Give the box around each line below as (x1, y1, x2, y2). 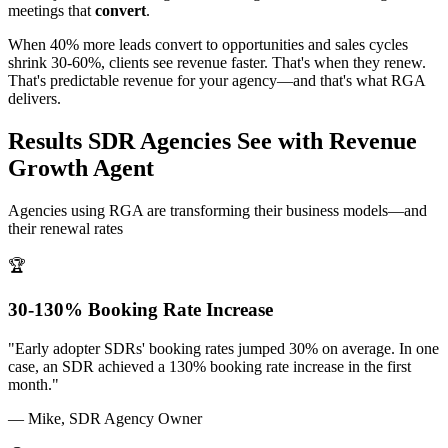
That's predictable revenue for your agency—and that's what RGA (8, 71, 425, 89)
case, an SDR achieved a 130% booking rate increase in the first (8, 357, 411, 375)
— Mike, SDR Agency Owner (8, 409, 202, 427)
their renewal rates (8, 219, 123, 237)
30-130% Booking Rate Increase (8, 299, 273, 321)
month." (8, 375, 59, 393)
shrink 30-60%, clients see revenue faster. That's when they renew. (8, 53, 426, 71)
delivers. (8, 89, 61, 107)
